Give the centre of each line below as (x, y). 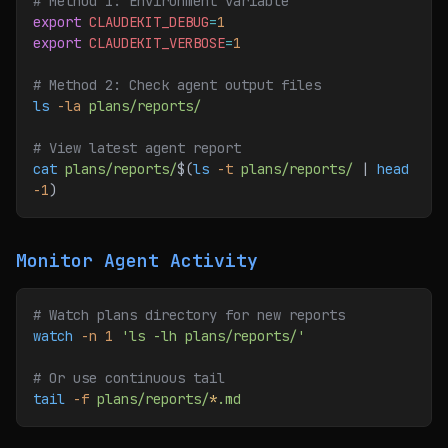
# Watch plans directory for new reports (189, 315)
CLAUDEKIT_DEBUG (145, 22)
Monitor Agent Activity (137, 260)
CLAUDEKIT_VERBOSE (153, 43)
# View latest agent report (137, 148)
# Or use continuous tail (129, 378)
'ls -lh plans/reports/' (209, 336)
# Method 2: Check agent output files (177, 85)
